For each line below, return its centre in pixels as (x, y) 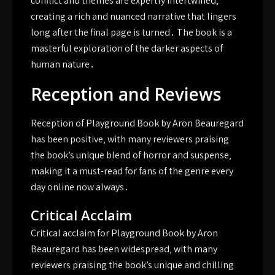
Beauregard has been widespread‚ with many (124, 249)
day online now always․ (80, 187)
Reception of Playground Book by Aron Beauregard (137, 123)
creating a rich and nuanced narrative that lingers (134, 16)
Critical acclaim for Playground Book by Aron (124, 233)
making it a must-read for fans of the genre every (132, 171)
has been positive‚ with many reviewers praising (130, 139)
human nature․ (63, 64)
